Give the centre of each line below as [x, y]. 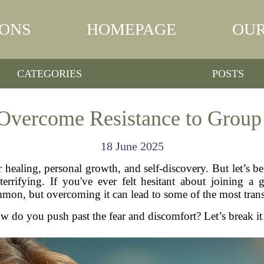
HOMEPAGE [132, 29]
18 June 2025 [132, 146]
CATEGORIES [50, 73]
